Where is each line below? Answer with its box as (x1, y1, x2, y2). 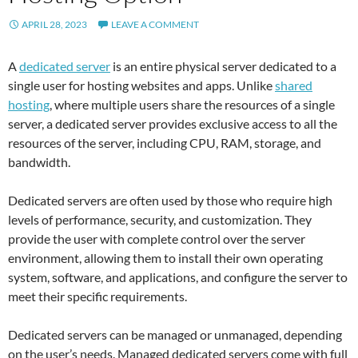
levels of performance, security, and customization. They (8, 211, 312, 227)
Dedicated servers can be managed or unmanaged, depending (8, 326, 342, 342)
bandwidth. (8, 153, 70, 169)
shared (275, 77, 312, 93)
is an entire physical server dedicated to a (110, 58, 336, 74)
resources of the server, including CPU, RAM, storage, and (8, 134, 321, 150)
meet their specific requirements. (8, 288, 187, 304)
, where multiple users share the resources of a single (50, 96, 335, 112)
